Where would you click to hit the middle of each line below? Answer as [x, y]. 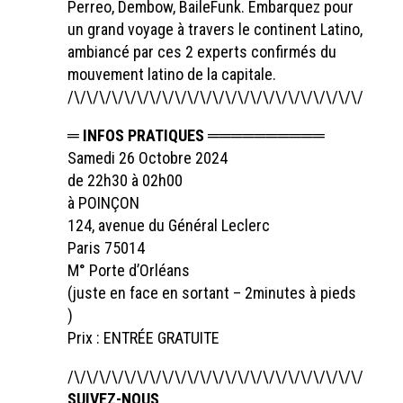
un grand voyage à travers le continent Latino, [215, 29]
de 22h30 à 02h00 [125, 180]
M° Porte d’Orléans [128, 270]
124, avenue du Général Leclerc [168, 225]
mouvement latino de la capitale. [171, 74]
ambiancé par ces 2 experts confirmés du [201, 52]
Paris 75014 [106, 248]
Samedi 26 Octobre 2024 [147, 158]
